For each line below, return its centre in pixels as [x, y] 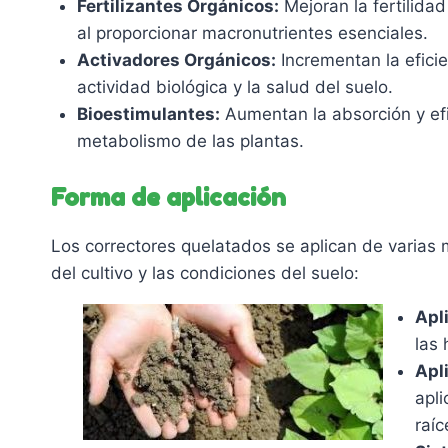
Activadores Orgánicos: [176, 59]
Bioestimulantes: [148, 113]
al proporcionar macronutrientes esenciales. [252, 32]
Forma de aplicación [168, 198]
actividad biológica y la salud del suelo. [234, 86]
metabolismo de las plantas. [190, 140]
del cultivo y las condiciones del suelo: [205, 273]
